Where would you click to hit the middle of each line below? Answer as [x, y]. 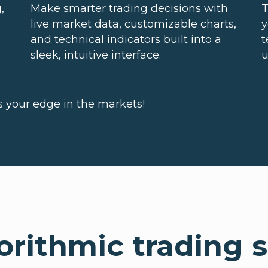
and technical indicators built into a [126, 39]
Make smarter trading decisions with [129, 8]
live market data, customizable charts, [133, 24]
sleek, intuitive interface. [95, 55]
